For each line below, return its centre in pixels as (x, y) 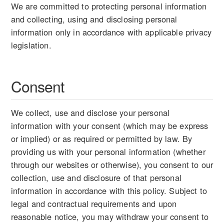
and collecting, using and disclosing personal (94, 19)
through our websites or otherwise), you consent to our (112, 165)
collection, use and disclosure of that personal (96, 178)
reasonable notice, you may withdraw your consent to (110, 217)
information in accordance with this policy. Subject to (109, 191)
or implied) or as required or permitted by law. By (101, 139)
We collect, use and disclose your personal (90, 113)
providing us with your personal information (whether (108, 152)
